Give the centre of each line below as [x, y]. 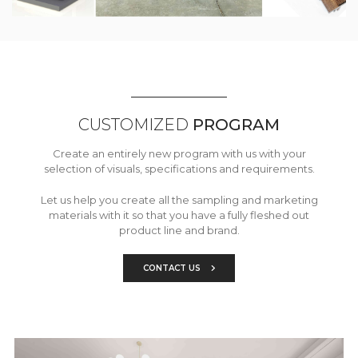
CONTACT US [173, 268]
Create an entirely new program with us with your [179, 153]
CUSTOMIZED [135, 124]
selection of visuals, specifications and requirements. [179, 168]
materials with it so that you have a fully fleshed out [179, 215]
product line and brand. [179, 230]
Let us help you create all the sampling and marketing [179, 199]
